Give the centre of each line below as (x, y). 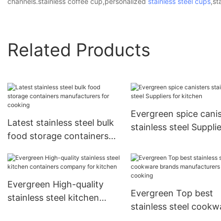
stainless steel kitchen (53, 198)
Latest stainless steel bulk (61, 123)
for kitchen (153, 141)
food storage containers (58, 136)
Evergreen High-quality (55, 184)
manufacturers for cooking (63, 149)
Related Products (79, 50)
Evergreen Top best (172, 193)
